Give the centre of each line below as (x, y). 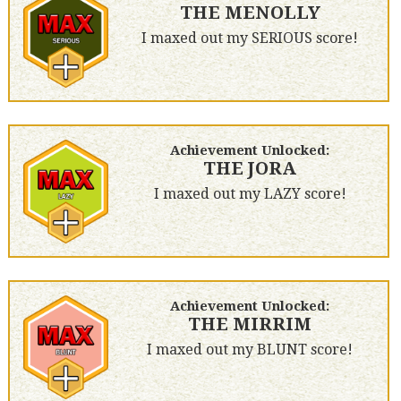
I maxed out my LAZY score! (250, 194)
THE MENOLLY (250, 13)
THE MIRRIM (250, 324)
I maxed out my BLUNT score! (250, 350)
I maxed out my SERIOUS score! (250, 38)
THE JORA (250, 169)
